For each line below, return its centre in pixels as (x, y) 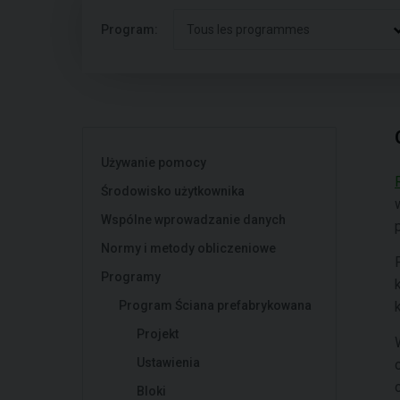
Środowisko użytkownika (173, 191)
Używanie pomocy (154, 162)
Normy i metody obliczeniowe (188, 248)
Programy (131, 277)
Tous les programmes (248, 29)
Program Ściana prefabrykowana (215, 305)
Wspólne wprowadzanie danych (193, 220)
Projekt (158, 334)
